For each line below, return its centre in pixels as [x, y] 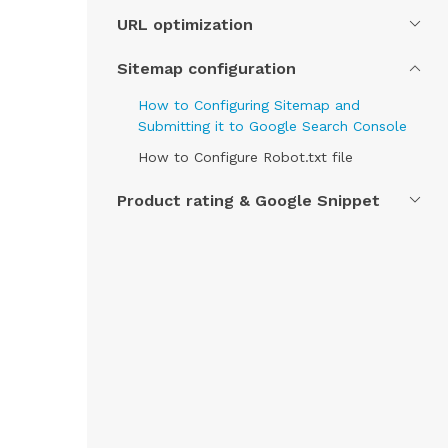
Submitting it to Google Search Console [272, 126]
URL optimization [185, 24]
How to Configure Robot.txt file [245, 157]
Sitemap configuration [206, 68]
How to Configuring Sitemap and [249, 105]
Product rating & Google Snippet [248, 200]
